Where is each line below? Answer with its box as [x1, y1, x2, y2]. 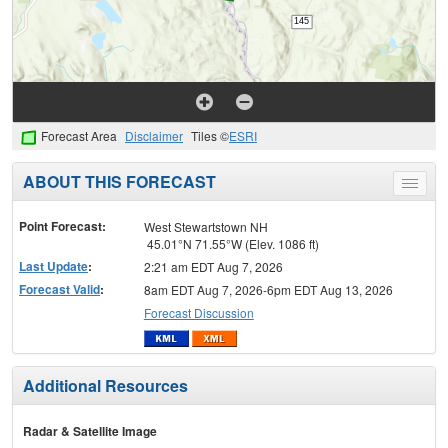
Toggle [409, 178, 446, 196]
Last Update [19, 257, 88, 276]
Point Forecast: [19, 217, 106, 236]
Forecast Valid [19, 280, 100, 299]
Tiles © [191, 127, 229, 145]
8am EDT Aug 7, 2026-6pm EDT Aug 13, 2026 [143, 281, 393, 299]
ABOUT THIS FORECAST [23, 170, 216, 194]
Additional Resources [23, 373, 188, 397]
